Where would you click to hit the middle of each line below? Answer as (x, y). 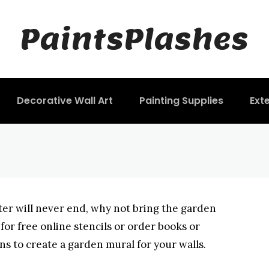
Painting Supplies (181, 101)
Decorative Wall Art (65, 101)
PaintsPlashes (134, 39)
